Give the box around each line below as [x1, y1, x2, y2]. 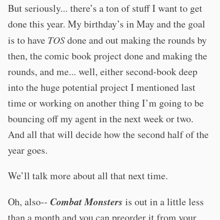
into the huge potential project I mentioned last [8, 81, 195, 94]
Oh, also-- [8, 195, 50, 208]
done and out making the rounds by [65, 33, 207, 47]
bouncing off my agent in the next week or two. [8, 112, 193, 125]
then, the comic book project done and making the [8, 49, 207, 62]
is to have [8, 33, 48, 47]
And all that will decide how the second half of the [8, 128, 209, 141]
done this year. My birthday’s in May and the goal [8, 17, 205, 30]
